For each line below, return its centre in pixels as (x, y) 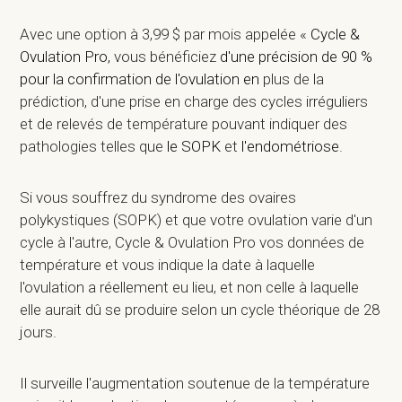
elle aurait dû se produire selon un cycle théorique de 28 (200, 310)
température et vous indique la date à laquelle (168, 265)
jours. (40, 332)
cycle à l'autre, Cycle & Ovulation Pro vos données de (192, 243)
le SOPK (194, 147)
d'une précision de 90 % (295, 57)
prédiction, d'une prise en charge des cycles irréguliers (194, 102)
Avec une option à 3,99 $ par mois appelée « (166, 35)
